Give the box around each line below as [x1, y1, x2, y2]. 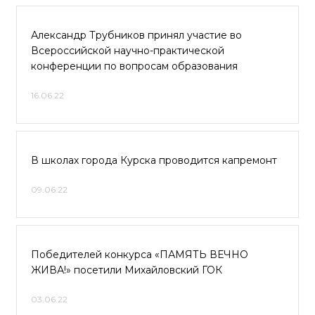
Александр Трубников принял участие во [31, 29, 242, 41]
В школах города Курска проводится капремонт [31, 154, 277, 167]
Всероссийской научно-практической [31, 44, 224, 57]
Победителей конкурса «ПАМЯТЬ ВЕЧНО [31, 248, 248, 261]
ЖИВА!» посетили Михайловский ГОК [31, 264, 222, 276]
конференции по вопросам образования [31, 60, 238, 72]
